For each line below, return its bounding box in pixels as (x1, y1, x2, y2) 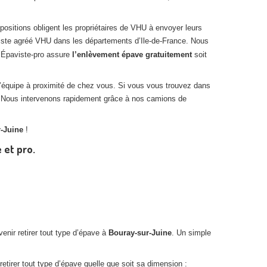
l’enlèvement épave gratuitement (72, 50, 192, 59)
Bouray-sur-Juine (108, 228, 172, 238)
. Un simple (172, 228, 211, 238)
